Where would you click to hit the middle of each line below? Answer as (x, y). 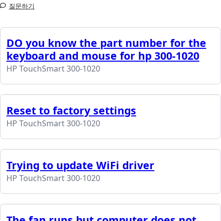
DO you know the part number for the (106, 42)
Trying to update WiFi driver (80, 165)
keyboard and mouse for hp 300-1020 (103, 55)
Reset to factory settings (71, 110)
